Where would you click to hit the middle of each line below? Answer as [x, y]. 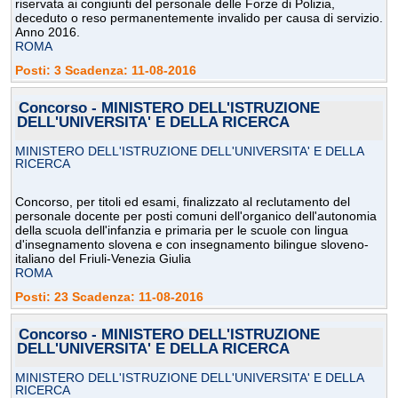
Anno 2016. [48, 32]
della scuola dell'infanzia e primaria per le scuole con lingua [182, 231]
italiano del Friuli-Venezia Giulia [103, 259]
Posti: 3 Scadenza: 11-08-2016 [106, 71]
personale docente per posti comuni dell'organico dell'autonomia [196, 216]
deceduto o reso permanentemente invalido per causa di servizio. [199, 18]
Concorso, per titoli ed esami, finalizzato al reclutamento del [183, 202]
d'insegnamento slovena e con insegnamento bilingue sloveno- [192, 245]
